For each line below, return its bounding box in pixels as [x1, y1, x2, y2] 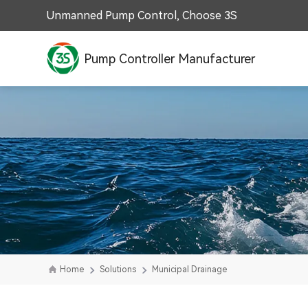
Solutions [100, 265, 137, 274]
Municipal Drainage [152, 265, 228, 274]
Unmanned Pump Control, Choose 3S [46, 9, 238, 22]
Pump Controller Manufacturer [84, 51, 256, 66]
